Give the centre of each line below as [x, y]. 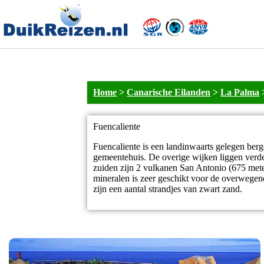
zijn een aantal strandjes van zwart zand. [168, 189]
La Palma [240, 93]
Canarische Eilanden [169, 93]
